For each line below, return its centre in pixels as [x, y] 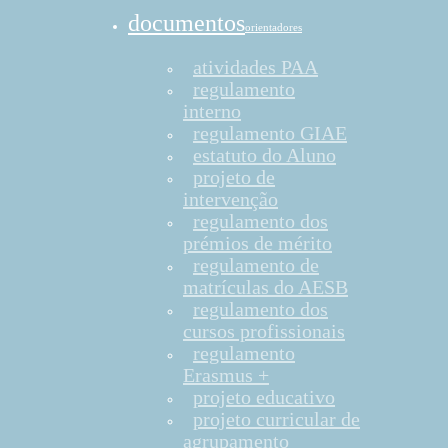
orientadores [273, 27]
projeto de [234, 177]
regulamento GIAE [270, 133]
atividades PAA [255, 67]
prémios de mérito [257, 243]
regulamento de [256, 265]
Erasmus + [226, 375]
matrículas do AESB [265, 287]
